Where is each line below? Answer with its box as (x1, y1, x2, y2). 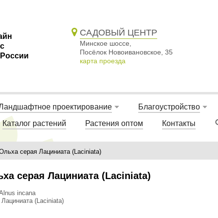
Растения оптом (85, 119, 143, 127)
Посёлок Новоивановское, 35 (80, 48, 173, 56)
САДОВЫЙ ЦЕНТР (80, 27, 158, 37)
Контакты (162, 119, 196, 127)
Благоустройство (138, 103, 200, 111)
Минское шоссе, (80, 39, 132, 47)
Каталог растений (2, 119, 66, 127)
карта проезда (80, 56, 126, 65)
